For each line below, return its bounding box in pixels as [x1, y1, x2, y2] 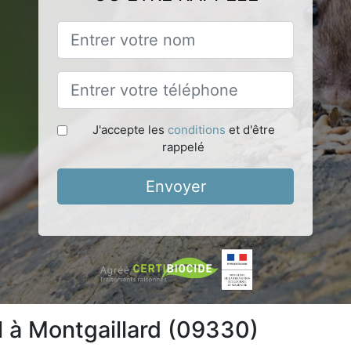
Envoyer [145, 176, 206, 196]
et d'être [225, 121, 275, 137]
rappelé [162, 139, 204, 154]
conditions [167, 121, 226, 137]
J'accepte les [92, 121, 168, 137]
